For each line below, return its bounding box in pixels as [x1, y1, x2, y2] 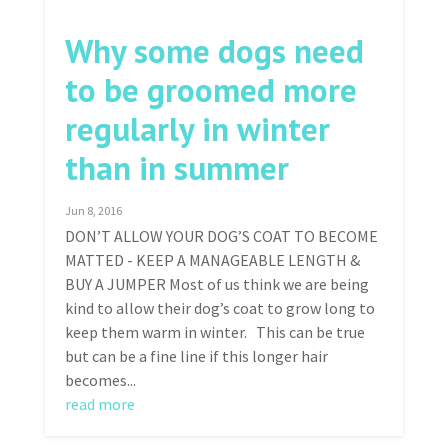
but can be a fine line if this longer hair [64, 345, 328, 366]
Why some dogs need [64, 28, 364, 72]
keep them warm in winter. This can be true [64, 321, 365, 342]
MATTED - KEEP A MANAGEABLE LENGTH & [64, 249, 360, 270]
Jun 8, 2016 [64, 202, 122, 218]
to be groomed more [64, 67, 357, 111]
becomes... [64, 369, 136, 390]
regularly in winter [64, 106, 330, 150]
